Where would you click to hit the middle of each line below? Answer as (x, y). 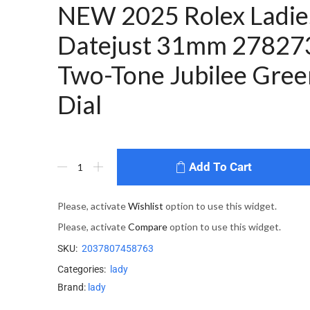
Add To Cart (221, 166)
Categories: (81, 269)
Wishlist (145, 206)
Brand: (71, 288)
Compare (147, 226)
